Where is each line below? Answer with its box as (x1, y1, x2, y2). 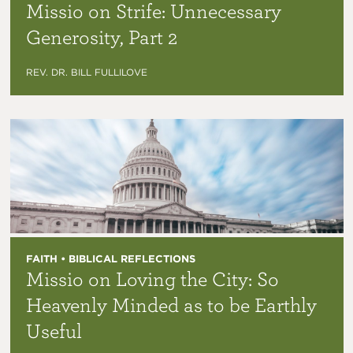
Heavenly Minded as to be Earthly (25, 292, 317, 316)
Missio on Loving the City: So (25, 266, 279, 290)
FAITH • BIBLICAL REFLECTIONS (25, 252, 195, 265)
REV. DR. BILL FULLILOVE (25, 65, 147, 78)
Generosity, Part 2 (25, 24, 177, 48)
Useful (25, 318, 82, 342)
